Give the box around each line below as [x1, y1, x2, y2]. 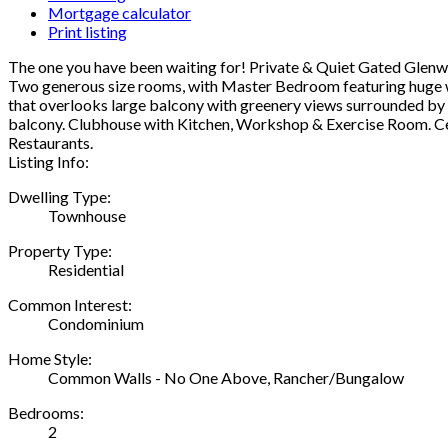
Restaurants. [8, 132, 93, 152]
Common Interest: [8, 294, 132, 314]
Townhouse [48, 205, 126, 225]
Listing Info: [8, 151, 89, 171]
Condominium [48, 313, 144, 333]
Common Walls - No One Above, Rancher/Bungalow [48, 367, 404, 387]
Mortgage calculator [48, 2, 191, 22]
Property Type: [8, 240, 112, 260]
